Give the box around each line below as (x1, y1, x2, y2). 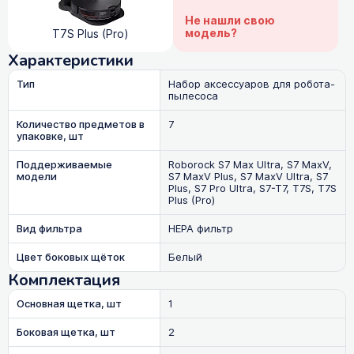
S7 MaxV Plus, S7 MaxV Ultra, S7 (168, 168, 328, 184)
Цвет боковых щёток (17, 249, 125, 265)
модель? (185, 24, 237, 42)
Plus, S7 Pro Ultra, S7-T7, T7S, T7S (168, 180, 337, 196)
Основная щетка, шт (17, 296, 122, 311)
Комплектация (8, 269, 120, 291)
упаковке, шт (17, 128, 84, 144)
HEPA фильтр (168, 220, 233, 236)
